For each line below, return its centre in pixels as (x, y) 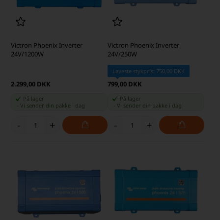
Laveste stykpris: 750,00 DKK (149, 71)
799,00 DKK (125, 84)
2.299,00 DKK (31, 84)
